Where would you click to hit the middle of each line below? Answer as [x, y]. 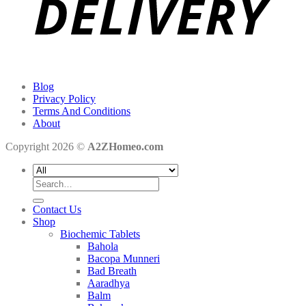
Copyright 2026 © [46, 147]
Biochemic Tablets [100, 234]
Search [47, 182]
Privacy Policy [64, 99]
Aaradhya [109, 283]
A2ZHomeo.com [125, 147]
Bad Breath [112, 271]
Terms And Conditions [82, 111]
